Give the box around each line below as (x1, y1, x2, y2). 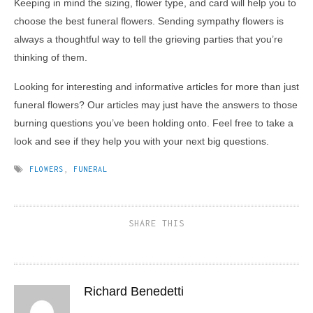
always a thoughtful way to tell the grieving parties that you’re (14, 33, 283, 45)
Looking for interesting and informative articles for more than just (14, 80, 299, 92)
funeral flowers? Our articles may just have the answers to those (14, 99, 298, 110)
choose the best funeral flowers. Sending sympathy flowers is (14, 15, 284, 27)
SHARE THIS (129, 217, 184, 228)
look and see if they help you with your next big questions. (14, 135, 269, 147)
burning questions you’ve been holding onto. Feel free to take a (14, 117, 293, 129)
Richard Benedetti (84, 284, 184, 298)
